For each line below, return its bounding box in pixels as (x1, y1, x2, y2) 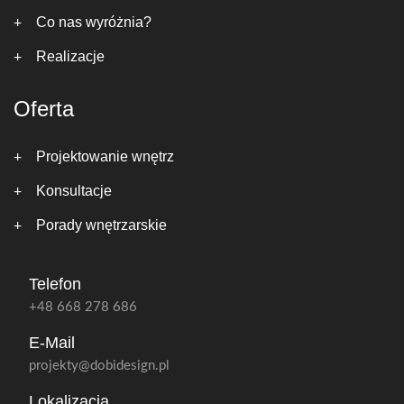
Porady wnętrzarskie (36, 217, 167, 233)
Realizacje (36, 49, 105, 64)
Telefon (29, 275, 81, 293)
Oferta (14, 96, 74, 121)
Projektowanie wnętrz (36, 149, 174, 164)
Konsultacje (36, 183, 112, 198)
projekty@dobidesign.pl (29, 359, 170, 372)
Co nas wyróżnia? (36, 14, 151, 30)
